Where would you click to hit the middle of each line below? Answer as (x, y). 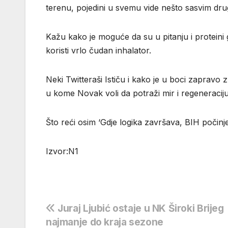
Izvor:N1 (62, 151)
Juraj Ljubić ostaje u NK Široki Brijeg (139, 208)
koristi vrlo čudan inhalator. (98, 50)
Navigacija (85, 212)
